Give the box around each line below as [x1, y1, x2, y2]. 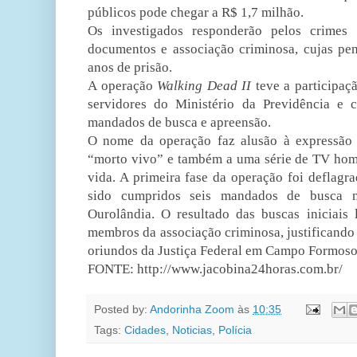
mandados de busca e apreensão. [88, 114, 271, 130]
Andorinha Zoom [150, 303, 234, 316]
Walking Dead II [157, 77, 252, 93]
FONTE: [88, 261, 137, 277]
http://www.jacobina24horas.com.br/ [137, 261, 343, 277]
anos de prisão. [88, 59, 172, 75]
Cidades [124, 324, 166, 337]
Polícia [218, 324, 252, 337]
